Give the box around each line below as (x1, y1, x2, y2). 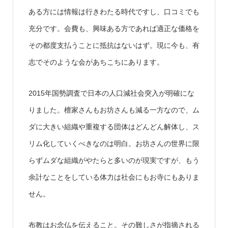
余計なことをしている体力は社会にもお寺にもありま (28, 173, 199, 181)
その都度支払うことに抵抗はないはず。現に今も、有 (28, 41, 199, 49)
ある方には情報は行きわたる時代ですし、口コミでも (28, 7, 199, 16)
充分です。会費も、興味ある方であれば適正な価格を (28, 24, 199, 33)
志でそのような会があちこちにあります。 (28, 58, 164, 66)
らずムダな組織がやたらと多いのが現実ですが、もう (28, 156, 199, 164)
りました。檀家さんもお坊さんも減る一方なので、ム (28, 105, 199, 114)
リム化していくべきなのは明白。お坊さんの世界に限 (28, 139, 199, 148)
